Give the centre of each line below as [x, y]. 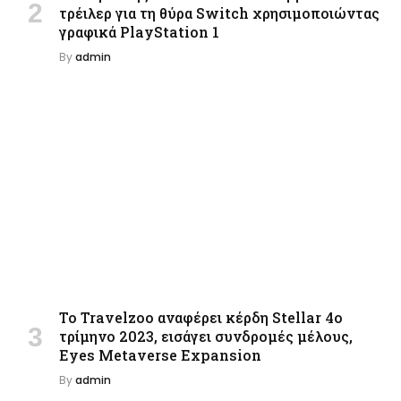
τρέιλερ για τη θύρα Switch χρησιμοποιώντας [219, 13]
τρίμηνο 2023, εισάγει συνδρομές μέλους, [206, 337]
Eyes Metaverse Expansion [160, 355]
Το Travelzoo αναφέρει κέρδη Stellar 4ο [201, 318]
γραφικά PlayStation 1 [139, 31]
